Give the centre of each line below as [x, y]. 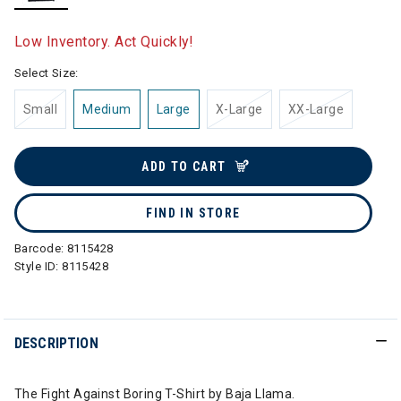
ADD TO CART [184, 166]
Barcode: [41, 248]
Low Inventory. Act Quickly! [104, 42]
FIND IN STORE [193, 213]
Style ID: [38, 266]
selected [67, 19]
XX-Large [316, 109]
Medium [107, 109]
